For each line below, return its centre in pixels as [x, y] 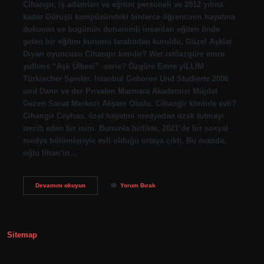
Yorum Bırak [138, 185]
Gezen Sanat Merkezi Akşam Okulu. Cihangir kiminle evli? [129, 103]
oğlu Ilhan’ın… [50, 153]
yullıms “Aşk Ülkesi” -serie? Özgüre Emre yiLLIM [113, 66]
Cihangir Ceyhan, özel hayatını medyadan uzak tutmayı [123, 115]
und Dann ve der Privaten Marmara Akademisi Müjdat [120, 91]
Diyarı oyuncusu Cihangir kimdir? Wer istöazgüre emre [123, 54]
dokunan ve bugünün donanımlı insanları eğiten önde [121, 29]
